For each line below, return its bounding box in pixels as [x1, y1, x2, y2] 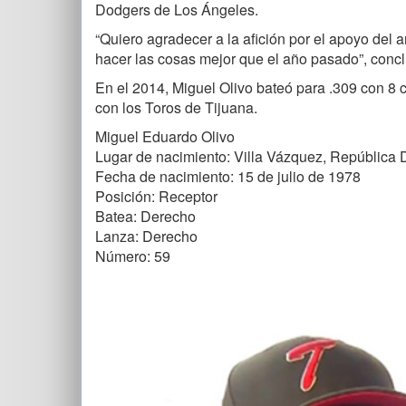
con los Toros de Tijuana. [95, 96, 257, 118]
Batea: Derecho [95, 205, 196, 227]
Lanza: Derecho [95, 225, 198, 246]
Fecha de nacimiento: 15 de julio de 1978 [95, 165, 361, 187]
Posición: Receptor [95, 185, 217, 207]
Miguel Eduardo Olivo [95, 125, 235, 147]
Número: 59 [95, 245, 170, 266]
